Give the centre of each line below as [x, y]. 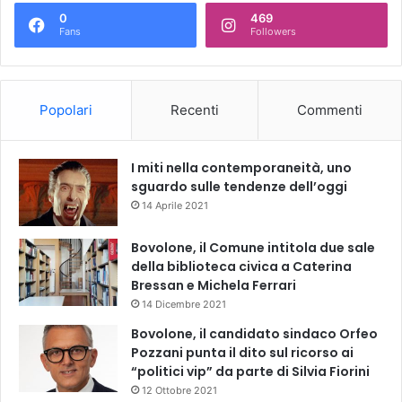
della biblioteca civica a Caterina [241, 266]
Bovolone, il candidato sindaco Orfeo [254, 333]
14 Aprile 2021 [175, 205]
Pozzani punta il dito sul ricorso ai [242, 352]
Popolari [66, 109]
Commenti [330, 109]
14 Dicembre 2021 [184, 304]
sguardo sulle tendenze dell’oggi [239, 186]
